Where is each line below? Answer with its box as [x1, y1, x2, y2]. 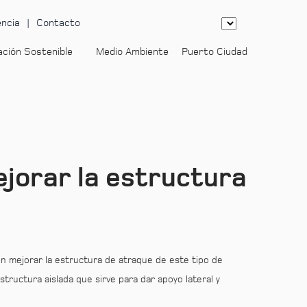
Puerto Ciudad [182, 47, 247, 57]
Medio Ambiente [96, 47, 169, 57]
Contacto [36, 18, 80, 28]
